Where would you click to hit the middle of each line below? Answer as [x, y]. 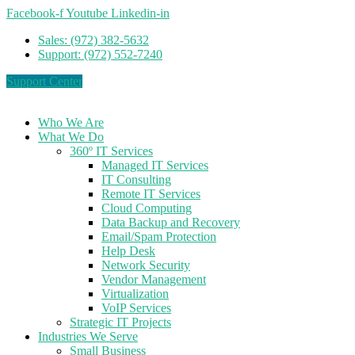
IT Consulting [136, 179]
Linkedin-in [140, 13]
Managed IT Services [155, 165]
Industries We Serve [88, 336]
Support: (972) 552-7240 [100, 54]
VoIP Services [136, 308]
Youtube [87, 13]
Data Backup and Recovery [171, 222]
